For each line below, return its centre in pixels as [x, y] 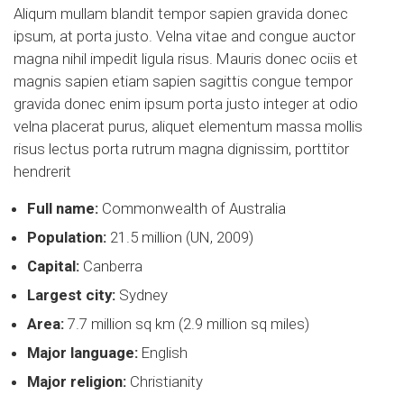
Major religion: [77, 382]
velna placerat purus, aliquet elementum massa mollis [188, 127]
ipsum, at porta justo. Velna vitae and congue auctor [184, 37]
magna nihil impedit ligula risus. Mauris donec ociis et [186, 59]
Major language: [83, 353]
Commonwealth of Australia [192, 209]
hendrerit [42, 172]
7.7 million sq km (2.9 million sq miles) [187, 324]
